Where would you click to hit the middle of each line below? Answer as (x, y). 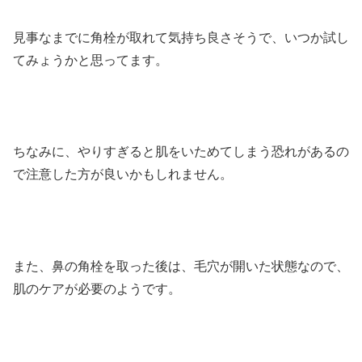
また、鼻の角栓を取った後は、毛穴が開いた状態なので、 (181, 266)
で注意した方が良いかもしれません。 (123, 175)
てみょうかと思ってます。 (90, 60)
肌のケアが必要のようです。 (97, 288)
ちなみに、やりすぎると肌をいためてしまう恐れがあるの (181, 152)
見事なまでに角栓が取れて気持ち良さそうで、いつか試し (181, 37)
